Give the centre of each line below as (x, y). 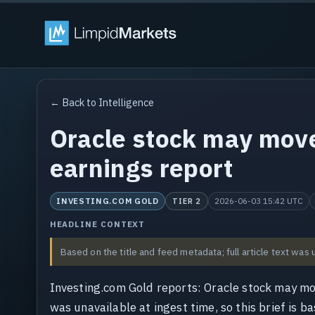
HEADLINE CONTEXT (97, 224)
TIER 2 (187, 201)
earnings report (141, 168)
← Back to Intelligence (102, 102)
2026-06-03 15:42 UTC (259, 201)
